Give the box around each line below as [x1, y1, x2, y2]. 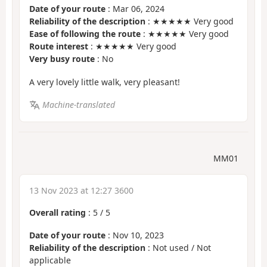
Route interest [29, 41, 88, 52]
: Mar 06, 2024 [105, 3, 164, 15]
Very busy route [29, 53, 95, 65]
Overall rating [29, 206, 86, 218]
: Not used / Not [145, 242, 211, 254]
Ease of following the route [29, 28, 141, 40]
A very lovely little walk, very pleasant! [29, 76, 180, 88]
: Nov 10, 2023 [105, 229, 164, 241]
